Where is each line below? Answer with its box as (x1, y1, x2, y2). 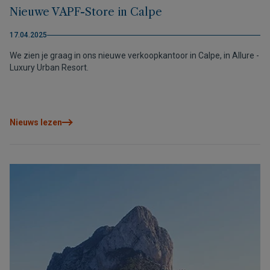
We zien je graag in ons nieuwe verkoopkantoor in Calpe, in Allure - (10, 51, 259, 60)
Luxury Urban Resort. (10, 63, 89, 72)
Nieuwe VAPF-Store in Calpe (10, 5, 162, 19)
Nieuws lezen (10, 118, 62, 127)
